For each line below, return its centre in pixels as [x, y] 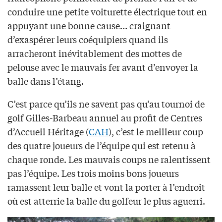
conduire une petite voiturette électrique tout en [107, 11]
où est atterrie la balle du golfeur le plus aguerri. [106, 200]
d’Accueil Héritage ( [48, 131]
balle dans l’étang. [46, 81]
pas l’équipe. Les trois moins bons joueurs [93, 173]
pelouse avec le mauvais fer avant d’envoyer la [103, 67]
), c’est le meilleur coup [156, 131]
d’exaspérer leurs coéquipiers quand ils [88, 39]
